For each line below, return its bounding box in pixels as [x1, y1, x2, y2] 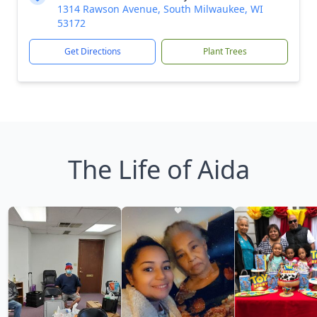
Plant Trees [202, 45, 247, 57]
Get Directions [64, 45, 121, 57]
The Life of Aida [67, 152, 250, 187]
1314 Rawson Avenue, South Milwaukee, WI [57, 2, 263, 16]
